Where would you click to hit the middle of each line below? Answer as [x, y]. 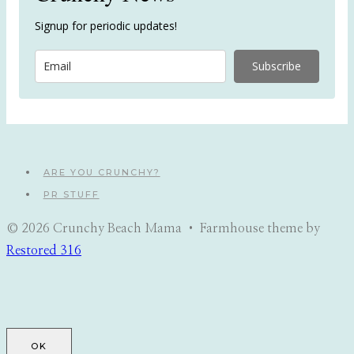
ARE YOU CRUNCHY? [102, 173]
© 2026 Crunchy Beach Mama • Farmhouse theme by [163, 229]
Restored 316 [44, 251]
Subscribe [277, 66]
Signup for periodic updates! [106, 26]
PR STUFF [71, 195]
